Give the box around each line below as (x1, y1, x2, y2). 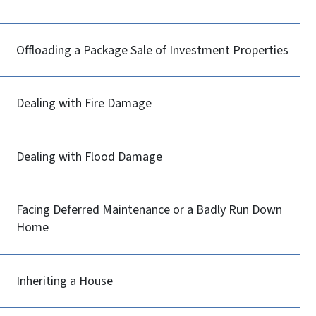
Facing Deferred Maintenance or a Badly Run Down (16, 201, 283, 219)
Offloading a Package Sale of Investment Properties (16, 41, 289, 59)
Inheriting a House (16, 272, 114, 290)
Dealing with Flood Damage (16, 147, 163, 166)
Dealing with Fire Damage (16, 95, 152, 113)
